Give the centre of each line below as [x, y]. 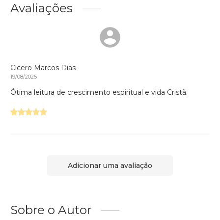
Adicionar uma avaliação [110, 165]
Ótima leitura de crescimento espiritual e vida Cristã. [99, 92]
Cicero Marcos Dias [43, 68]
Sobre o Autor [51, 210]
